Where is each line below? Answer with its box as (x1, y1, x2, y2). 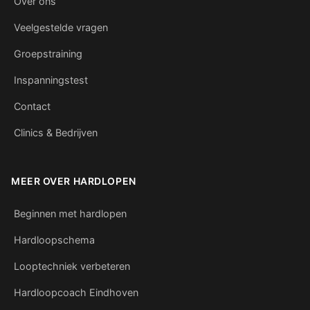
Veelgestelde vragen (14, 21, 108, 34)
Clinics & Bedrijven (14, 127, 98, 139)
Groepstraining (14, 48, 82, 60)
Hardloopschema (14, 234, 95, 246)
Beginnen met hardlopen (14, 208, 127, 220)
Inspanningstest (14, 74, 88, 86)
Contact (14, 100, 51, 113)
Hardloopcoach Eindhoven (14, 286, 138, 299)
